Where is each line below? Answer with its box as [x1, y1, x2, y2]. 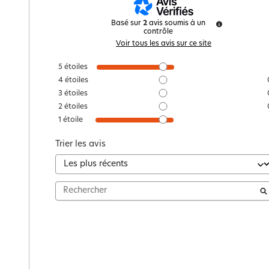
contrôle [144, 28, 174, 35]
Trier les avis [55, 139, 106, 149]
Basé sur [111, 19, 144, 27]
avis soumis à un [149, 19, 206, 27]
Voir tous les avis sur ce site [116, 40, 212, 47]
